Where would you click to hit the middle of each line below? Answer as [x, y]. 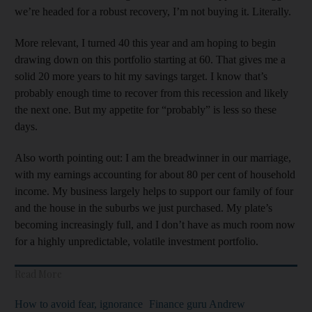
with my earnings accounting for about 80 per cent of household [155, 174]
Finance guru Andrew [197, 304]
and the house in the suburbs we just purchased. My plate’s [143, 208]
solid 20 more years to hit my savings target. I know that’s [141, 76]
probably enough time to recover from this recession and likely [151, 93]
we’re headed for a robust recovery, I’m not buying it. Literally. [153, 11]
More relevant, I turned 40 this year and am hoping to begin [145, 42]
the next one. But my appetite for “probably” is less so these [146, 109]
